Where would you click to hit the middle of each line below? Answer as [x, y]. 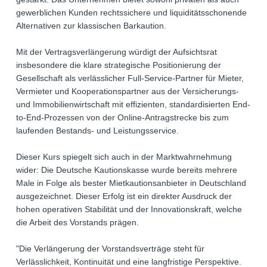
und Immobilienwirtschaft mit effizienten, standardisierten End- [133, 104]
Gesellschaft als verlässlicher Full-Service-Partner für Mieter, [130, 78]
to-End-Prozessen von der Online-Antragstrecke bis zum [122, 117]
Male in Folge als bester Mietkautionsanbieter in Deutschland [131, 183]
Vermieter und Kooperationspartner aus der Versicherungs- [128, 91]
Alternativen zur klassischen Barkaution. [91, 26]
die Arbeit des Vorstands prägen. [77, 222]
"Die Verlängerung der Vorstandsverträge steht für [110, 249]
